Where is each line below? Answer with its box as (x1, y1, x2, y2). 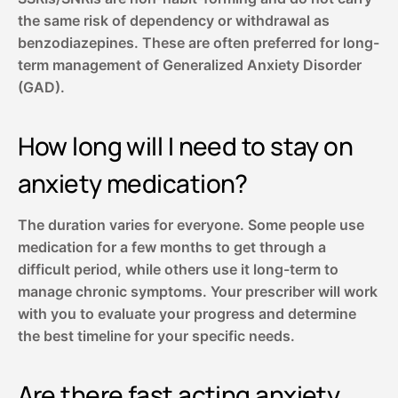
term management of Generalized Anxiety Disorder (17, 56, 362, 75)
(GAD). (17, 78, 65, 97)
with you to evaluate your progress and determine (17, 305, 356, 323)
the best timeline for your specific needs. (17, 327, 295, 346)
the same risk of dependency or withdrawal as (17, 12, 330, 30)
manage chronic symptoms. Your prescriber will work (17, 283, 378, 301)
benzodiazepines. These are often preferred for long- (17, 34, 379, 52)
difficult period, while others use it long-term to (17, 260, 338, 279)
